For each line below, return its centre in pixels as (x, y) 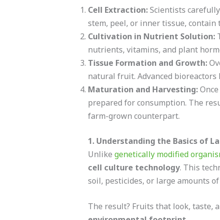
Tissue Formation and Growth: (147, 63)
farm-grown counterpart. (134, 116)
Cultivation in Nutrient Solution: (151, 36)
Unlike (101, 154)
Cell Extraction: (118, 10)
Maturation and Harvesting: (143, 89)
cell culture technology (134, 167)
